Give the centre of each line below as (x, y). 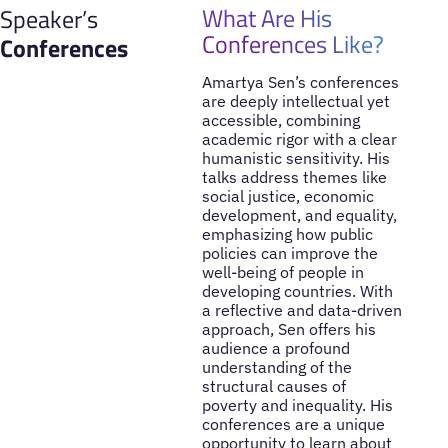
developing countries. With (297, 291)
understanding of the (276, 367)
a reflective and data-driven (301, 310)
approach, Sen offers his (288, 329)
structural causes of (273, 386)
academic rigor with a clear (299, 139)
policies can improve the (289, 253)
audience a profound (275, 348)
